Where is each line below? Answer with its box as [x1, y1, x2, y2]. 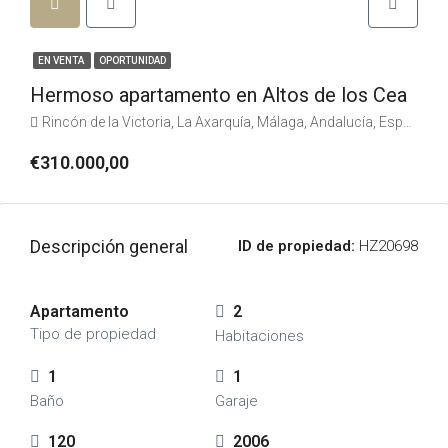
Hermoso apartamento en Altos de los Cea [30, 83, 407, 107]
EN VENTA [38, 55, 86, 66]
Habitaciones [214, 327, 304, 345]
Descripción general [30, 236, 188, 257]
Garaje [214, 392, 258, 410]
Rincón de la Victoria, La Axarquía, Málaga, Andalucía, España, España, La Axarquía [42, 114, 403, 130]
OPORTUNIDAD [99, 55, 166, 66]
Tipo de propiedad [30, 325, 156, 343]
